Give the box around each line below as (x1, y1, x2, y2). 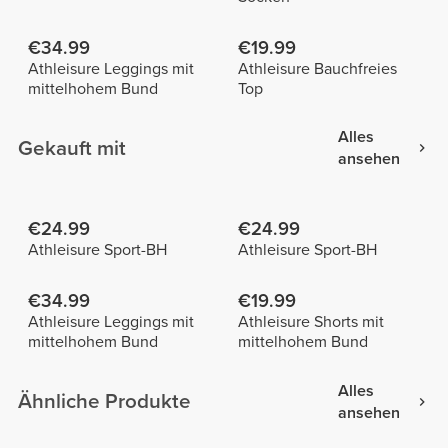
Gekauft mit (18, 135, 127, 161)
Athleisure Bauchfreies (237, 58, 397, 79)
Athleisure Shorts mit (237, 312, 384, 333)
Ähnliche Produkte (18, 389, 192, 415)
